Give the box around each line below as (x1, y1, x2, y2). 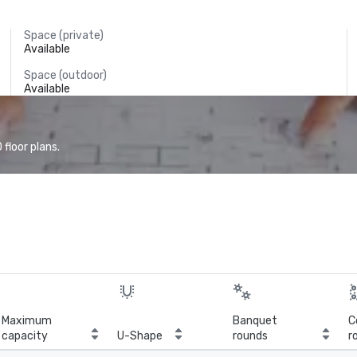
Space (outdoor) (24, 69, 108, 82)
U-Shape (117, 329, 163, 343)
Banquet (233, 314, 277, 328)
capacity (2, 329, 48, 343)
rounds (233, 329, 268, 343)
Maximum (2, 314, 52, 328)
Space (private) (24, 29, 104, 42)
